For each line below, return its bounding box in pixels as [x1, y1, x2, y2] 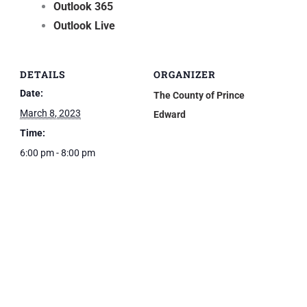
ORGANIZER [153, 67, 216, 81]
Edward [153, 108, 186, 120]
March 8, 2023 [19, 107, 81, 119]
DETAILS [19, 67, 66, 81]
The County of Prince [153, 89, 245, 101]
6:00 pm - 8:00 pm [19, 147, 95, 158]
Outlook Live [53, 19, 116, 33]
